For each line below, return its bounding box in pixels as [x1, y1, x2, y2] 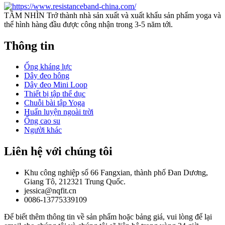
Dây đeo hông [24, 71, 69, 80]
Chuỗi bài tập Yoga [24, 98, 85, 107]
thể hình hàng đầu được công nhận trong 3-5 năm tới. [4, 20, 173, 29]
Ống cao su [24, 117, 60, 126]
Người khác [24, 126, 62, 135]
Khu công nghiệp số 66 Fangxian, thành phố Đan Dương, [24, 168, 208, 177]
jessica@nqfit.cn [24, 186, 76, 195]
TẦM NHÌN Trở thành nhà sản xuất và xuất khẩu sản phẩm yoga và [4, 11, 221, 20]
